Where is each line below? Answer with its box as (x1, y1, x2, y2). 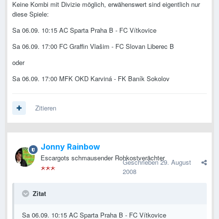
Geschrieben (123, 157, 160, 167)
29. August (160, 157, 191, 167)
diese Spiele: (12, 9, 49, 19)
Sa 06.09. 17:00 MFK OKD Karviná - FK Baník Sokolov (12, 74, 170, 84)
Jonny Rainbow (41, 142, 100, 152)
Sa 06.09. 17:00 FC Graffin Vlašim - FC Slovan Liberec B (12, 42, 174, 51)
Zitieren (35, 103, 56, 113)
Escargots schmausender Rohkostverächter (41, 153, 165, 163)
